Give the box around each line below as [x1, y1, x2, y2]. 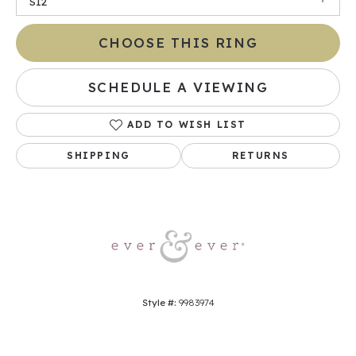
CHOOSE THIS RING [98, 34, 258, 52]
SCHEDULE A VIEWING [87, 79, 269, 96]
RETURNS [231, 149, 290, 162]
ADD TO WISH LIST [127, 118, 246, 131]
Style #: [141, 296, 176, 309]
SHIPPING [67, 149, 130, 162]
